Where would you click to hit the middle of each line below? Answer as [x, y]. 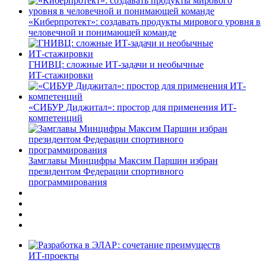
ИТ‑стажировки [61, 75]
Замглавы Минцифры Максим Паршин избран [123, 160]
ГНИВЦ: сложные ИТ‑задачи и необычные [116, 64]
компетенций [56, 118]
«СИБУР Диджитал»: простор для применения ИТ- [132, 107]
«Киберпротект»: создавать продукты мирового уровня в [145, 21]
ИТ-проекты [54, 255]
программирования [68, 182]
